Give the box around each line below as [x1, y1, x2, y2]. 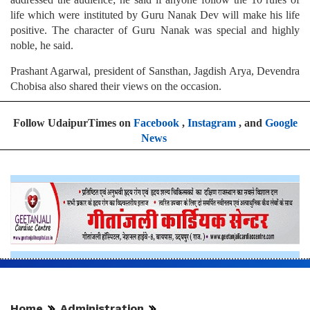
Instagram [187, 117, 236, 129]
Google [264, 117, 298, 129]
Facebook [133, 117, 179, 129]
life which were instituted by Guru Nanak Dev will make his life [10, 9, 300, 21]
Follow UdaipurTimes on [12, 117, 134, 129]
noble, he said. [10, 39, 73, 52]
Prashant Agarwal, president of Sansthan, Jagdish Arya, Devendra [10, 65, 300, 77]
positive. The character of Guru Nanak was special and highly [10, 24, 300, 37]
